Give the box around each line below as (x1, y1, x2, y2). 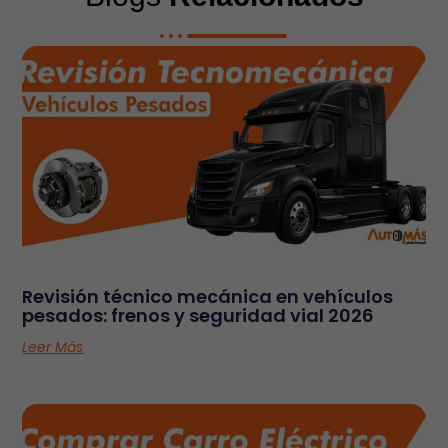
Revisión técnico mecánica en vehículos (22, 284, 394, 310)
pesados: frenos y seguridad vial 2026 (22, 303, 375, 329)
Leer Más (22, 337, 84, 358)
